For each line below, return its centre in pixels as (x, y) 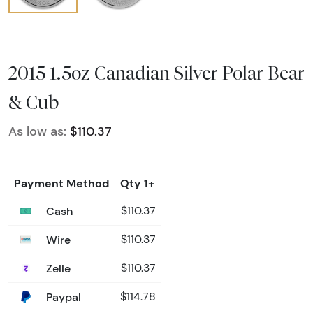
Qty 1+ (138, 183)
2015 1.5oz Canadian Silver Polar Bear (156, 72)
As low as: (37, 131)
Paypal (62, 297)
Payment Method (61, 183)
